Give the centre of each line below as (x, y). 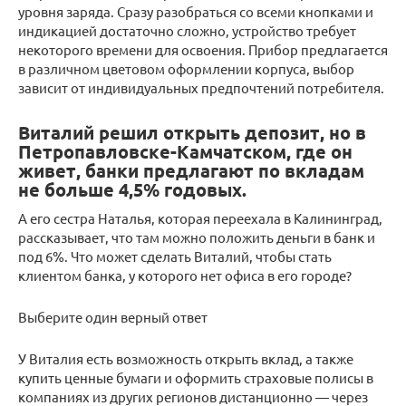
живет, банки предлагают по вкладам (191, 171)
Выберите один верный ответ (113, 316)
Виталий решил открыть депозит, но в (192, 133)
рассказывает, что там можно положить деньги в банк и (197, 237)
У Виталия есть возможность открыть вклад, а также (186, 358)
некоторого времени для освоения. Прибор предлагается (203, 49)
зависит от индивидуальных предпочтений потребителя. (201, 87)
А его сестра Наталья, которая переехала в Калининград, (200, 217)
